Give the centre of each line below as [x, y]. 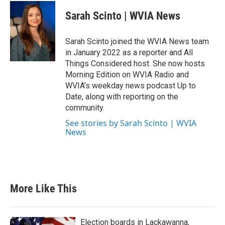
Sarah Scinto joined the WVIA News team [137, 41]
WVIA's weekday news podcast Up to [131, 86]
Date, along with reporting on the [122, 97]
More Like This [43, 189]
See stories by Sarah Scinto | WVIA [131, 123]
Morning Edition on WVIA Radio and [127, 75]
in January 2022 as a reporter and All [129, 52]
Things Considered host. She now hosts [135, 64]
